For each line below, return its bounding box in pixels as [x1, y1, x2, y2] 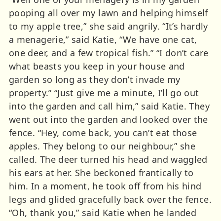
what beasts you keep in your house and [9, 60, 185, 72]
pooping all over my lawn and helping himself [9, 6, 208, 19]
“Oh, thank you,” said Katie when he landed [9, 206, 197, 219]
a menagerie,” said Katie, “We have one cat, [9, 33, 197, 45]
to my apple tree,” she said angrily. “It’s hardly [9, 20, 208, 32]
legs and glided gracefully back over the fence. [9, 193, 212, 205]
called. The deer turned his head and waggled [9, 153, 208, 165]
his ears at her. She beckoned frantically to [9, 166, 194, 179]
